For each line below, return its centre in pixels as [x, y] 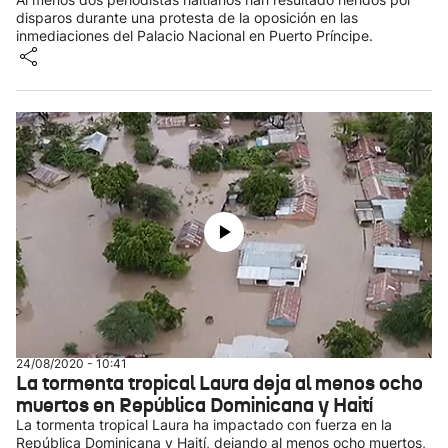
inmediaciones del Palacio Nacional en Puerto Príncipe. [194, 35]
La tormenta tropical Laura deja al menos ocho [219, 383]
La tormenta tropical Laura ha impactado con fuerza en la [204, 424]
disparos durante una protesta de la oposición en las [187, 17]
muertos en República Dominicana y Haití [194, 405]
